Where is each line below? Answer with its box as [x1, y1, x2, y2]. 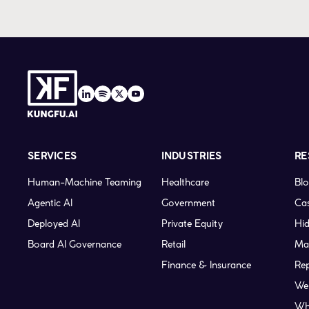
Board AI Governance [28, 238, 121, 251]
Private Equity [161, 217, 223, 230]
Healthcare [161, 176, 209, 189]
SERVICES [28, 152, 77, 162]
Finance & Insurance [161, 259, 251, 272]
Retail [161, 238, 186, 251]
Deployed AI [28, 217, 80, 230]
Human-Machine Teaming [28, 176, 141, 189]
